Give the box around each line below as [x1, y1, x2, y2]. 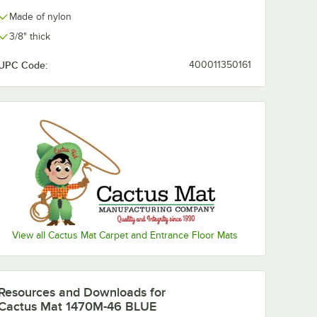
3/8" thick [9, 31, 50, 42]
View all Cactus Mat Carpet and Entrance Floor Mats [11, 230, 238, 241]
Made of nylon [9, 11, 71, 22]
